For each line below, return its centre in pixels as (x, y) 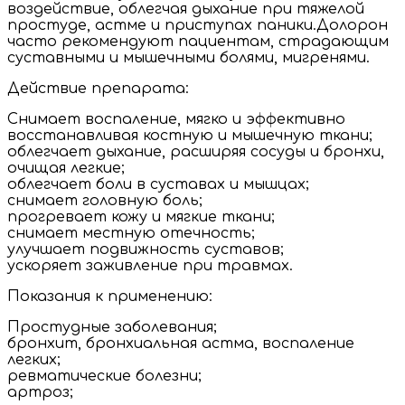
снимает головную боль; (105, 200)
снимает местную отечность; (131, 233)
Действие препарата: (98, 88)
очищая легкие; (66, 168)
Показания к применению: (110, 296)
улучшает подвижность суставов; (146, 249)
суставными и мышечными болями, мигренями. (188, 57)
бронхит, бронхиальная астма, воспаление (181, 343)
